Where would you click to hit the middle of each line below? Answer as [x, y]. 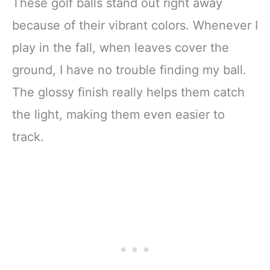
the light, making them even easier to [118, 114]
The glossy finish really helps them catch [128, 92]
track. [28, 137]
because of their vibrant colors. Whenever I [135, 25]
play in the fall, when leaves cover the [121, 47]
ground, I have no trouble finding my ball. [129, 70]
